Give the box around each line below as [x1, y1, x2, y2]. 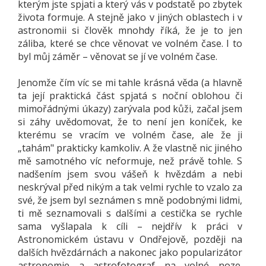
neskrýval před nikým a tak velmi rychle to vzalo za [18, 180, 242, 194]
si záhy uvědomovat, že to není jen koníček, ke [18, 115, 242, 128]
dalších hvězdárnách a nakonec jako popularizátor [18, 246, 242, 259]
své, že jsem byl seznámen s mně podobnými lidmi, [18, 194, 242, 207]
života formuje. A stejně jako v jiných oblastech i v [18, 11, 242, 24]
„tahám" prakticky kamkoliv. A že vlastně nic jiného [18, 141, 242, 154]
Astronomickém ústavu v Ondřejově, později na [18, 233, 242, 246]
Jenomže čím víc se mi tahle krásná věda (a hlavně [18, 76, 242, 89]
